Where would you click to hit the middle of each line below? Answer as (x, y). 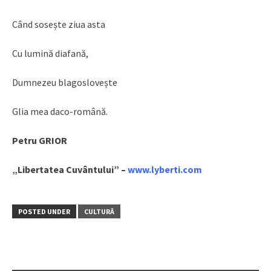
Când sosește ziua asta (59, 24)
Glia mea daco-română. (60, 112)
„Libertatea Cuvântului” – (70, 170)
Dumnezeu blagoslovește (65, 83)
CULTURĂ (99, 212)
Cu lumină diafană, (50, 54)
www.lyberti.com (165, 170)
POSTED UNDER (44, 212)
